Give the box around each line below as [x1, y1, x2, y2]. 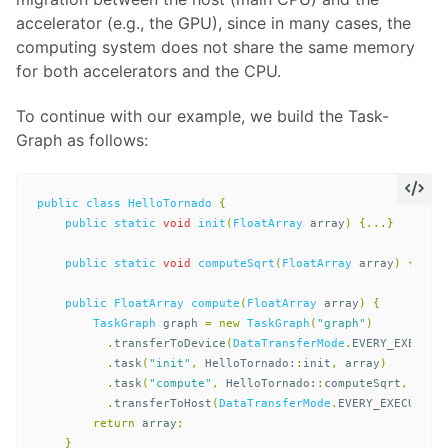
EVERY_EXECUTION [338, 396, 443, 410]
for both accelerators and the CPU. [16, 61, 281, 82]
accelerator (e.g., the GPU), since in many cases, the [16, 13, 411, 34]
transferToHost [114, 396, 212, 410]
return [93, 416, 135, 430]
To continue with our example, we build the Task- [16, 106, 389, 127]
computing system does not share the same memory [16, 37, 415, 58]
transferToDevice [114, 336, 226, 350]
